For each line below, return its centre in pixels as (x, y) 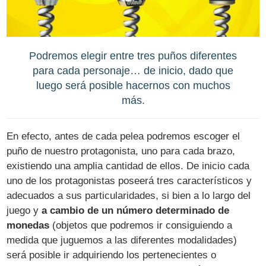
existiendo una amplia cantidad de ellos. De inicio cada (128, 166)
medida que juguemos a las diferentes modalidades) (122, 240)
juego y (24, 211)
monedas (28, 226)
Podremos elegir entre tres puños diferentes (133, 55)
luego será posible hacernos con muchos (133, 85)
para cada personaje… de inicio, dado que (133, 70)
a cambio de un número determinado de (136, 211)
